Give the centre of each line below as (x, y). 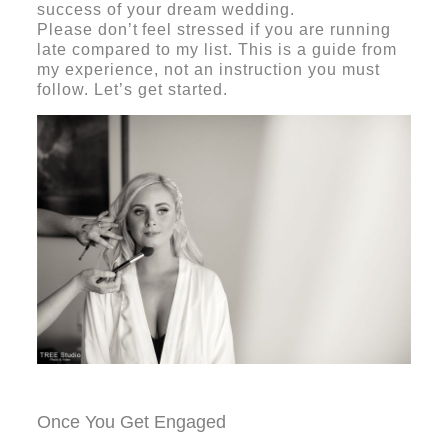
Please (67, 29)
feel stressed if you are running (266, 29)
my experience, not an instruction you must (208, 69)
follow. (65, 89)
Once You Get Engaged (131, 422)
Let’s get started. (160, 89)
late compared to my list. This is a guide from (216, 49)
